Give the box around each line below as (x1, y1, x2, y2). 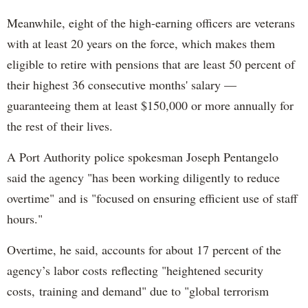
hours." (7, 210, 43, 228)
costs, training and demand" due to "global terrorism (7, 283, 269, 300)
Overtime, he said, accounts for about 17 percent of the (7, 241, 281, 258)
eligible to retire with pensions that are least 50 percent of (7, 56, 295, 73)
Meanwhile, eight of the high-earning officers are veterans (7, 14, 295, 32)
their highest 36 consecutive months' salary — (7, 76, 236, 93)
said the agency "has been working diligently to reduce (7, 169, 280, 186)
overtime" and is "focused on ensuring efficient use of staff (7, 190, 298, 207)
